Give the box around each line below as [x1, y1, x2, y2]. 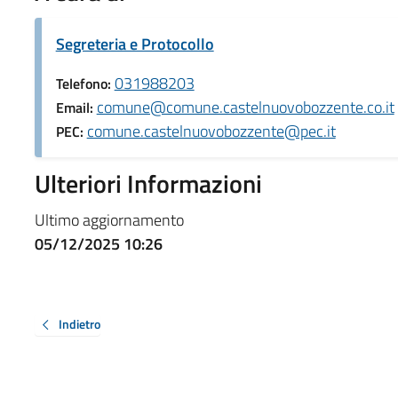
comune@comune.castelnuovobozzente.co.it [96, 94, 394, 119]
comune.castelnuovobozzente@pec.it [86, 118, 336, 143]
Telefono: [55, 72, 115, 94]
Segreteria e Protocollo [55, 31, 214, 56]
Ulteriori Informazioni [34, 163, 262, 203]
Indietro [58, 314, 100, 333]
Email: [55, 96, 97, 118]
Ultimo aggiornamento [34, 207, 184, 232]
